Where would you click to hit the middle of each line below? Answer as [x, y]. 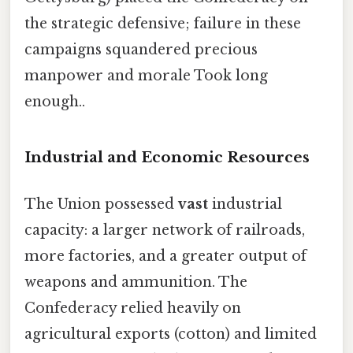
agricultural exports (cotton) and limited [171, 334]
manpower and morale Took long [146, 76]
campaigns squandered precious [141, 50]
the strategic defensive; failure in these [163, 24]
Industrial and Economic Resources [167, 157]
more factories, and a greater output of [165, 256]
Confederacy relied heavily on [133, 308]
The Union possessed [101, 204]
